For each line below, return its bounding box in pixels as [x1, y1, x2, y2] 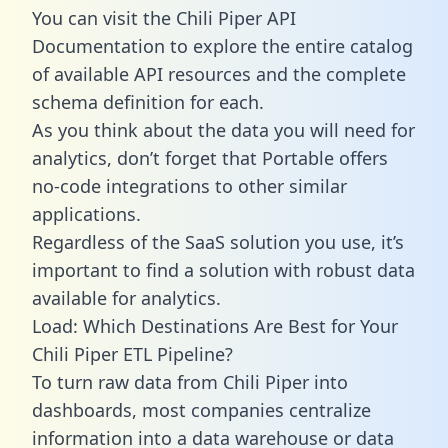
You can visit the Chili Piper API [32, 5, 296, 30]
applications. [32, 201, 141, 226]
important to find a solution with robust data [32, 257, 415, 282]
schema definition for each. [32, 89, 264, 114]
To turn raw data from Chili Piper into [32, 369, 348, 394]
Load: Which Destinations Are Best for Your [32, 313, 398, 338]
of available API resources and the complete [32, 61, 406, 86]
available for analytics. [32, 285, 221, 310]
